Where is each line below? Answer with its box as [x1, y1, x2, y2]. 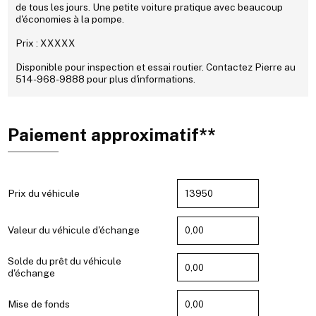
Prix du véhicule [8, 187, 80, 199]
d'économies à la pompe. [15, 13, 124, 25]
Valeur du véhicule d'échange [8, 224, 140, 236]
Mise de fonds [8, 298, 71, 310]
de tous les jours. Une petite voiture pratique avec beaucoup [15, 1, 283, 13]
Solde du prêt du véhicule [8, 255, 122, 267]
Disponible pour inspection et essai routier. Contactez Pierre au [15, 61, 296, 73]
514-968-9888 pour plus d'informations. [15, 73, 195, 85]
